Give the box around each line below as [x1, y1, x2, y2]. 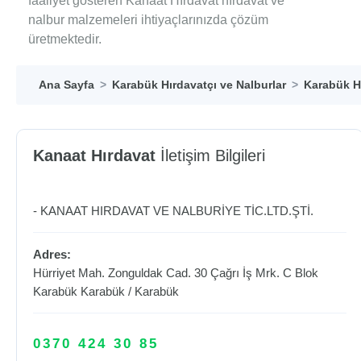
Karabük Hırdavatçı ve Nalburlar [112, 78, 286, 91]
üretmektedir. [28, 32, 102, 46]
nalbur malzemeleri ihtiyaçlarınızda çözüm [28, 13, 268, 27]
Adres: [33, 247, 71, 261]
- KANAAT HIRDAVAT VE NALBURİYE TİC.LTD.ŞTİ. [33, 204, 313, 218]
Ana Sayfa [39, 78, 94, 91]
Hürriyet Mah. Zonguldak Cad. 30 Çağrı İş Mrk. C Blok [33, 266, 318, 280]
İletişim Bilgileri [156, 147, 265, 164]
